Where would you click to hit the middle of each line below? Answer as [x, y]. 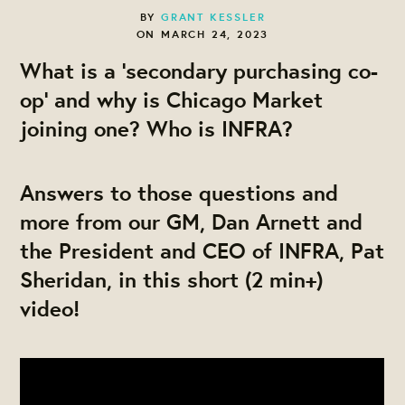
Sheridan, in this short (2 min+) [172, 279]
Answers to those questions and [179, 192]
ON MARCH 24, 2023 [202, 33]
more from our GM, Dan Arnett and [192, 221]
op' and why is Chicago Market [172, 99]
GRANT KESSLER [213, 16]
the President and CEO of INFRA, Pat [202, 250]
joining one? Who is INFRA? [157, 128]
